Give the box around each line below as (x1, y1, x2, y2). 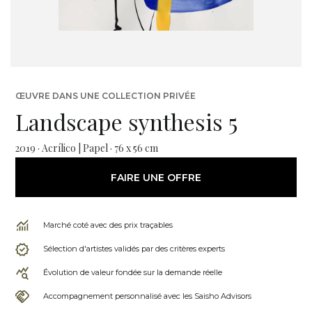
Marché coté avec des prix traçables (43, 220, 173, 230)
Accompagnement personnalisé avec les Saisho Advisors (43, 291, 251, 301)
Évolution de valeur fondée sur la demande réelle (43, 267, 222, 277)
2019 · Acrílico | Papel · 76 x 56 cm (15, 141, 158, 155)
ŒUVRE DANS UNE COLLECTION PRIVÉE (15, 91, 196, 101)
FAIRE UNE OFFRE (111, 171, 201, 184)
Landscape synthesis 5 (15, 107, 237, 136)
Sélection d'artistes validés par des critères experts (43, 244, 225, 253)
